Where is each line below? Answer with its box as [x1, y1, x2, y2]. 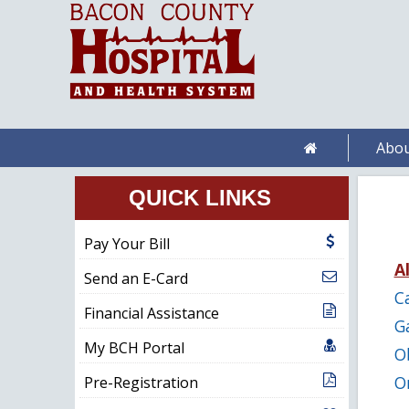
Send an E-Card [83, 267, 188, 288]
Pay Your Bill [83, 233, 170, 254]
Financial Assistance [83, 302, 219, 323]
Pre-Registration [83, 372, 198, 393]
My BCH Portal [83, 337, 184, 358]
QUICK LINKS [129, 184, 271, 210]
